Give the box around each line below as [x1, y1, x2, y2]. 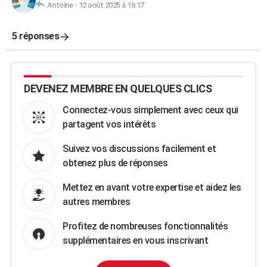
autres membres [63, 196, 130, 207]
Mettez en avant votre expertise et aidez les [63, 182, 241, 193]
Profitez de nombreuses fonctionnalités [63, 221, 228, 232]
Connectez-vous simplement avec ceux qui [63, 104, 238, 116]
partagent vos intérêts [63, 119, 156, 130]
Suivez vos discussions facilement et [63, 143, 216, 154]
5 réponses [12, 30, 59, 42]
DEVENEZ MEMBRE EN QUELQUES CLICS [24, 82, 212, 95]
